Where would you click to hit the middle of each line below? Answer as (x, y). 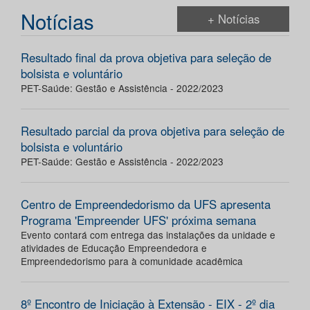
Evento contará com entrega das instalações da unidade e (148, 235)
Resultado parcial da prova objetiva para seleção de (153, 131)
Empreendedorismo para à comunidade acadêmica (132, 261)
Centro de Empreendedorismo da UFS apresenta (146, 204)
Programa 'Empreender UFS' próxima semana (138, 220)
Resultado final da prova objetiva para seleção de (146, 58)
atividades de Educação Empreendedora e (114, 248)
